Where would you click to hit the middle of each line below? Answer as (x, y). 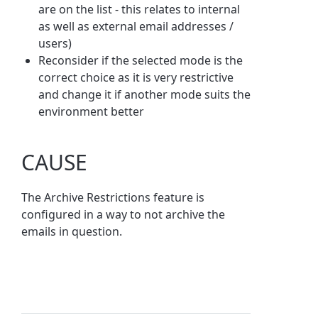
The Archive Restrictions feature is (113, 197)
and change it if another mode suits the (145, 94)
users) (55, 43)
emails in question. (72, 231)
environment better (92, 111)
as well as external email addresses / (136, 26)
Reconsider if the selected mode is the (141, 60)
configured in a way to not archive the (124, 214)
